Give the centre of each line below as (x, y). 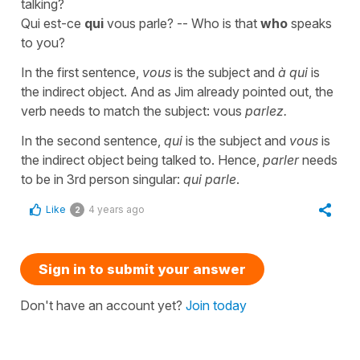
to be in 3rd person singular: (102, 179)
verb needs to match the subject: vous (133, 110)
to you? (43, 42)
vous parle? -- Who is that (182, 23)
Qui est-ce (53, 23)
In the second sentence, (92, 140)
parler (282, 160)
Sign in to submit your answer (142, 269)
